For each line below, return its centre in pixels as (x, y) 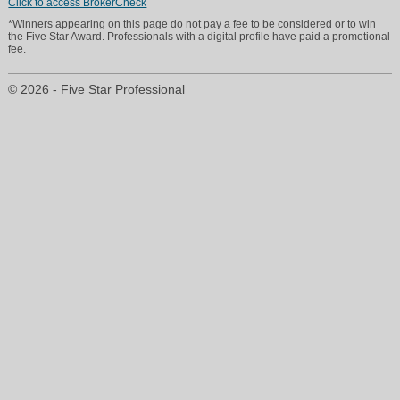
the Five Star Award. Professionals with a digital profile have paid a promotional (200, 36)
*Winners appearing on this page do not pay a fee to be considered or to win (192, 24)
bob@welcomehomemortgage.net (102, 254)
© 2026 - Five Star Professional (97, 89)
